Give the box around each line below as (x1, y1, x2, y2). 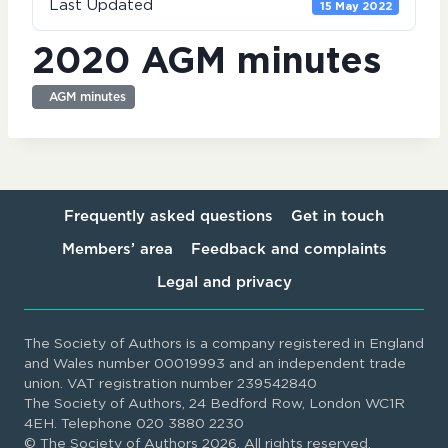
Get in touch (291, 208, 384, 224)
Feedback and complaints (190, 241, 387, 257)
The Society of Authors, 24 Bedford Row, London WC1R (24, 397, 405, 412)
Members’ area (61, 241, 173, 257)
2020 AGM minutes (32, 44, 381, 80)
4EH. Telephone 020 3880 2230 (24, 417, 244, 432)
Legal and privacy (156, 274, 292, 290)
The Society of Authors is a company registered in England (24, 337, 424, 352)
